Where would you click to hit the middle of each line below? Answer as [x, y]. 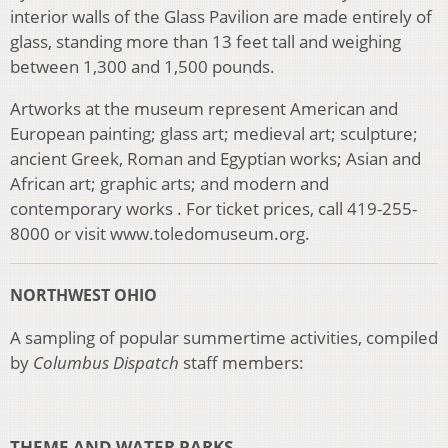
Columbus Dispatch [106, 363]
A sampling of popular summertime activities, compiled [224, 338]
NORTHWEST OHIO [83, 295]
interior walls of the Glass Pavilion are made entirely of [221, 17]
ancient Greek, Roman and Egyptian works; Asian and [215, 159]
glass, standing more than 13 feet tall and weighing [205, 42]
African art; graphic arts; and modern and [169, 184]
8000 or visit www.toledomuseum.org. [160, 234]
